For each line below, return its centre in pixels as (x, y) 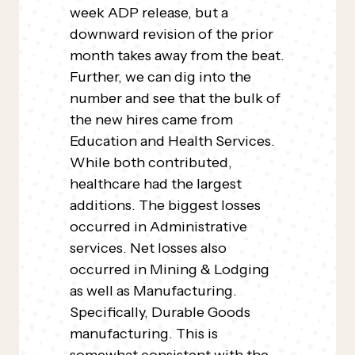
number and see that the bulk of (175, 98)
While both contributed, (151, 162)
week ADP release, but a (149, 13)
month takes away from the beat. (177, 55)
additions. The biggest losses (165, 205)
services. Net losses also (148, 248)
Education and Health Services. (172, 141)
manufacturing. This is (144, 334)
